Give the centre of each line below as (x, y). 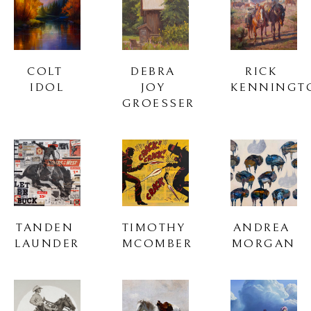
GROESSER (158, 103)
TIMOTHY (154, 227)
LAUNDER (47, 243)
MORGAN (263, 243)
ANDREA (261, 227)
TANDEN (45, 227)
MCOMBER (157, 243)
